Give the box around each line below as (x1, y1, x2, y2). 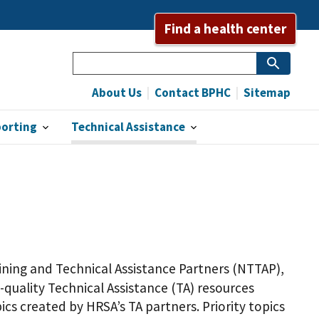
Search (73, 52, 115, 69)
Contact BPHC (152, 85, 231, 100)
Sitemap (241, 85, 291, 100)
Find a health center (164, 19, 287, 37)
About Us (92, 85, 142, 100)
